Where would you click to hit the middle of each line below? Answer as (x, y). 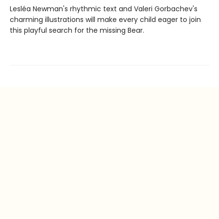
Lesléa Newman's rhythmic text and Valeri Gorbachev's (104, 9)
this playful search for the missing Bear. (77, 30)
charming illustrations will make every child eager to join (105, 20)
